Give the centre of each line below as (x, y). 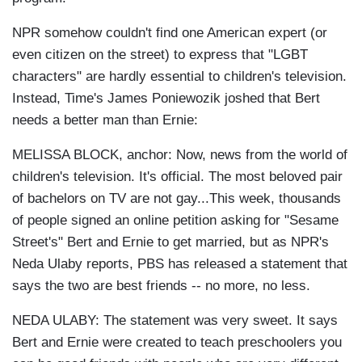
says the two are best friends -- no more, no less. (161, 286)
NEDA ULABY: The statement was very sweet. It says (175, 321)
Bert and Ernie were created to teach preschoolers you (177, 343)
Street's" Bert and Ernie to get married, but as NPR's (170, 242)
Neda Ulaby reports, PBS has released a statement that (180, 264)
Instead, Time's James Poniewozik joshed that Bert (166, 99)
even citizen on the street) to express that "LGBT (160, 55)
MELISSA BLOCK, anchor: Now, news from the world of (180, 155)
